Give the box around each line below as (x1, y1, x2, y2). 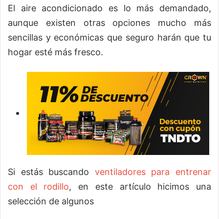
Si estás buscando (8, 167, 95, 177)
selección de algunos (8, 196, 94, 207)
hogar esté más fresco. (8, 47, 103, 58)
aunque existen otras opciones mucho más (8, 18, 211, 28)
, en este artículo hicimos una (69, 181, 212, 192)
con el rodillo (8, 181, 69, 192)
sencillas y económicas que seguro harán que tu (8, 32, 211, 43)
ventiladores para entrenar (94, 167, 212, 177)
